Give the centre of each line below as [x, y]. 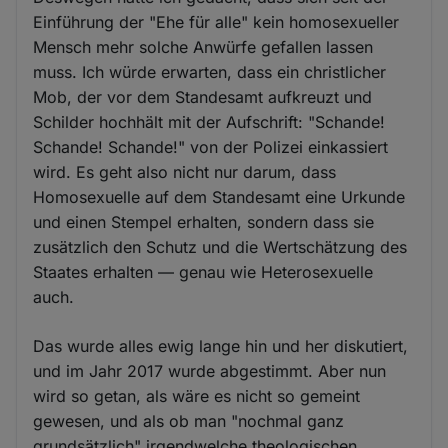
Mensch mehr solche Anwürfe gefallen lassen [203, 46]
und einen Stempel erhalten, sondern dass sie [204, 221]
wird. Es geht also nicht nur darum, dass [185, 171]
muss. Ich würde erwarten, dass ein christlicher [210, 71]
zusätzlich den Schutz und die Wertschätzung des [220, 246]
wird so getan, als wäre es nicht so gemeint [197, 395]
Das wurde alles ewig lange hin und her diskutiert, [221, 345]
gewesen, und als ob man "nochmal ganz [189, 420]
